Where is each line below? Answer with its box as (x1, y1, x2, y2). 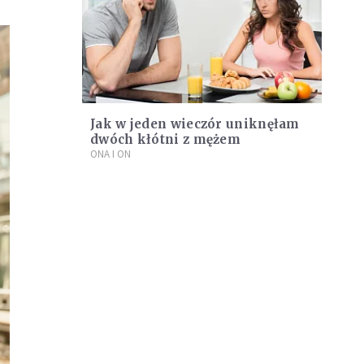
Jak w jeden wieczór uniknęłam (90, 116, 300, 132)
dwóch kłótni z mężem (90, 132, 240, 148)
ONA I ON (90, 147, 131, 162)
